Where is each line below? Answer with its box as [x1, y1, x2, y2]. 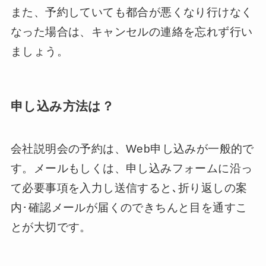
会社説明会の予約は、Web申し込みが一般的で [10, 142, 254, 156]
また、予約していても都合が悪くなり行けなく [10, 5, 253, 18]
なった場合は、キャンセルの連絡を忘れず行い [10, 25, 253, 38]
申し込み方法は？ [10, 99, 115, 113]
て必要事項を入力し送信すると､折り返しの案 [10, 182, 248, 195]
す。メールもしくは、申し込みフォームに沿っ [10, 162, 253, 175]
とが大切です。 [10, 221, 91, 234]
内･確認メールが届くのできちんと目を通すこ [10, 201, 248, 214]
